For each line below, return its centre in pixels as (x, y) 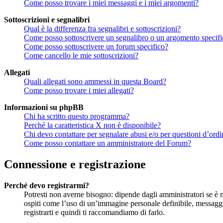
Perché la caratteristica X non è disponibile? (92, 125)
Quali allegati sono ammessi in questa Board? (95, 81)
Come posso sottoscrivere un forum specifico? (96, 46)
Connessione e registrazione (75, 164)
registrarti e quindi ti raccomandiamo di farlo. (94, 212)
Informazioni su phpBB (44, 107)
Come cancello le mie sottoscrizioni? (81, 55)
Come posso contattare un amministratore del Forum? (108, 143)
